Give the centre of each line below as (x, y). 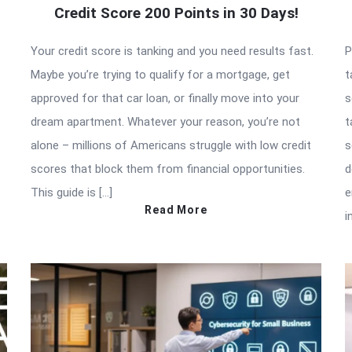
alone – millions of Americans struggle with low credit (171, 145)
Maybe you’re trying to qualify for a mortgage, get (160, 74)
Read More (176, 209)
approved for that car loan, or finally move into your (165, 98)
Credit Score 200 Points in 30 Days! (176, 13)
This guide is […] (71, 192)
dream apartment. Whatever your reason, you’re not (165, 121)
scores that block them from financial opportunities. (168, 169)
